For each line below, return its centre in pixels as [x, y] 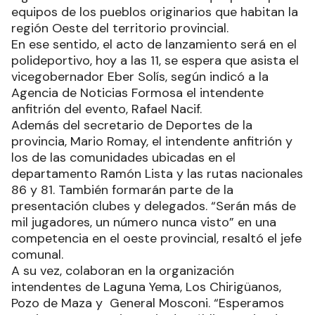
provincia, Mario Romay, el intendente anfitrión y [152, 142]
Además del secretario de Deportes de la [132, 126]
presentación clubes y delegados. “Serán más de [154, 206]
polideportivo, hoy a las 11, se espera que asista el [155, 61]
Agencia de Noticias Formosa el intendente [137, 93]
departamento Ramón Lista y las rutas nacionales [157, 174]
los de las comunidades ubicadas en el [123, 158]
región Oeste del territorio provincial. [120, 28]
